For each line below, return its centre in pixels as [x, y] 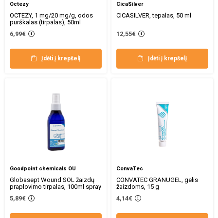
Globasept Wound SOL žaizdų [52, 180]
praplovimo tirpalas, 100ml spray [55, 187]
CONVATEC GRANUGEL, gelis [157, 180]
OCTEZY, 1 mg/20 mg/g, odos [51, 15]
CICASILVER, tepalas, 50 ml [154, 15]
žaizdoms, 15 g [138, 187]
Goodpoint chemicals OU [43, 169]
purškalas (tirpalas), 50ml [45, 22]
